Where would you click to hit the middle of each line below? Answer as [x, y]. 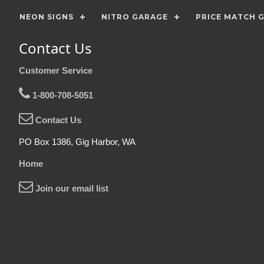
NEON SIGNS [47, 17]
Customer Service [56, 70]
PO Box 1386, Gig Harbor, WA [77, 142]
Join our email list [71, 188]
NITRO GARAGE [135, 17]
